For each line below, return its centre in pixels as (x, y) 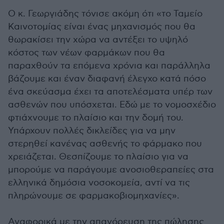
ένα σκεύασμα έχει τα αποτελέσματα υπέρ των (110, 92)
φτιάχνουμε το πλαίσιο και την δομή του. (96, 118)
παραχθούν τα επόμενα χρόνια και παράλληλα (109, 66)
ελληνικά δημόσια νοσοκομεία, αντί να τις (99, 183)
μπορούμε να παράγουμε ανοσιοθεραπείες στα (111, 170)
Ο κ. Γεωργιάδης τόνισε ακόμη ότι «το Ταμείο (105, 14)
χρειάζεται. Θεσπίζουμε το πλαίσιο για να (98, 157)
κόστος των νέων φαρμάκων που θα (86, 53)
